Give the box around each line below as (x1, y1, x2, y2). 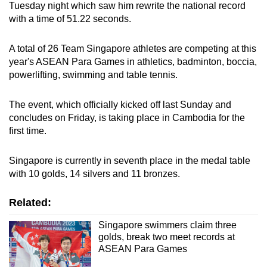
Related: (9, 196, 51, 209)
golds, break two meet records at (98, 231, 235, 242)
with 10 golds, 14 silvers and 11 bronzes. (9, 168, 180, 179)
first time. (9, 125, 46, 136)
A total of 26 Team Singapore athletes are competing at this (9, 43, 256, 54)
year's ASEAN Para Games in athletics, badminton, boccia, (9, 56, 257, 67)
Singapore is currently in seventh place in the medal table (9, 155, 250, 166)
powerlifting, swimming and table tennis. (9, 69, 178, 80)
